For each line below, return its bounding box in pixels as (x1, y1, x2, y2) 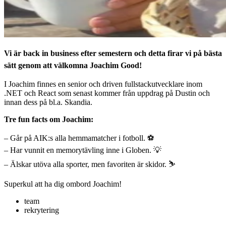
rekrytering (24, 206, 59, 215)
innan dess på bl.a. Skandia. (4, 98, 92, 107)
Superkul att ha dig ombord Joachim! (4, 180, 122, 189)
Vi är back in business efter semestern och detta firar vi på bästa (4, 49, 222, 58)
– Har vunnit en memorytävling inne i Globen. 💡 (4, 146, 161, 155)
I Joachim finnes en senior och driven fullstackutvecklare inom (4, 80, 202, 89)
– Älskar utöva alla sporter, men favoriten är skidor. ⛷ (4, 160, 176, 169)
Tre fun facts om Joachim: (4, 115, 93, 124)
